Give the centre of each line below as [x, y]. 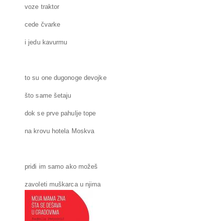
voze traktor [42, 7]
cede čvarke [43, 25]
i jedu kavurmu [46, 42]
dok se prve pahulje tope [60, 113]
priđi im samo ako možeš [61, 167]
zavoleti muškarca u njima [63, 184]
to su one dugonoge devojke [66, 78]
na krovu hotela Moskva [60, 131]
